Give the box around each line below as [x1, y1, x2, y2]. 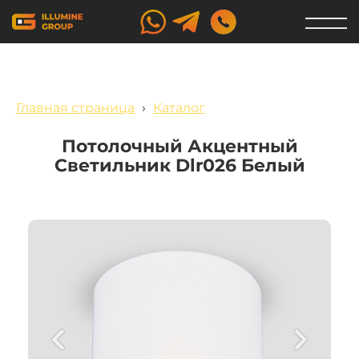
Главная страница [16, 100, 135, 115]
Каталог [153, 100, 205, 115]
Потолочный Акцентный [61, 135, 298, 157]
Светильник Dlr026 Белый [54, 155, 305, 176]
